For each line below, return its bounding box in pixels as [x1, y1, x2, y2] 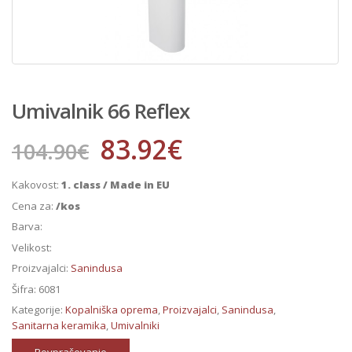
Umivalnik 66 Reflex [12, 96, 189, 125]
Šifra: [12, 281, 38, 296]
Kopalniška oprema [65, 302, 158, 317]
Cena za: [12, 198, 56, 213]
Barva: [12, 219, 42, 234]
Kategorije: [12, 302, 65, 317]
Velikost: [12, 240, 52, 255]
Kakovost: [12, 178, 61, 192]
